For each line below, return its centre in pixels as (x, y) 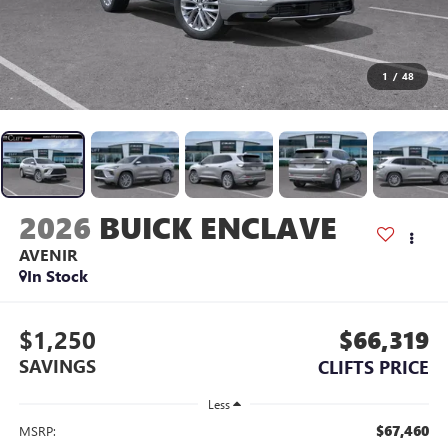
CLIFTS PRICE (374, 366)
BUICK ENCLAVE (217, 227)
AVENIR (47, 255)
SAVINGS (57, 365)
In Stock (57, 276)
